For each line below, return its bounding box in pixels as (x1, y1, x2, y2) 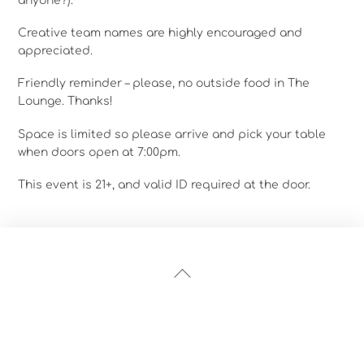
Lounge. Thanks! (18, 95, 114, 108)
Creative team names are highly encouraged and (18, 27, 303, 40)
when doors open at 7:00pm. (18, 145, 181, 158)
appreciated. (18, 45, 93, 58)
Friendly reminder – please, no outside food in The (18, 77, 310, 90)
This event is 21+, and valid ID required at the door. (18, 178, 311, 191)
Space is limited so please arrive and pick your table (18, 128, 327, 141)
